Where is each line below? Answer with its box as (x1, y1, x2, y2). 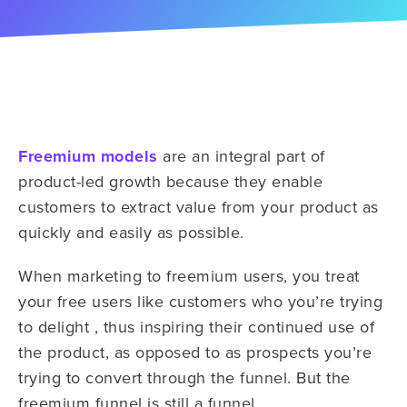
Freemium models (18, 144, 158, 168)
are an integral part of (157, 144, 325, 167)
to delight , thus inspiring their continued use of (18, 315, 374, 338)
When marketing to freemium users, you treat (18, 264, 360, 287)
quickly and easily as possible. (18, 221, 244, 243)
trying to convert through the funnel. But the (18, 366, 351, 389)
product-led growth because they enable (18, 170, 323, 193)
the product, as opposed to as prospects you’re (18, 341, 372, 363)
